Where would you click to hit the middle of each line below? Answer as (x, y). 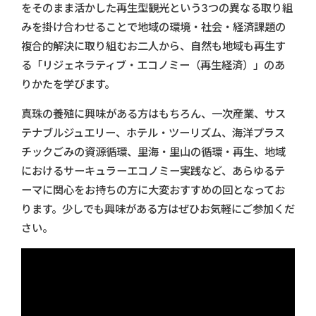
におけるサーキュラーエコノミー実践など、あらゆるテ (153, 171)
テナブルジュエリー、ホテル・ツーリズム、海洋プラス (153, 133)
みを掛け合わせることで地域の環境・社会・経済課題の (153, 27)
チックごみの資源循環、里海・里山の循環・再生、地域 (153, 152)
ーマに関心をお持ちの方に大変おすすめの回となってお (153, 190)
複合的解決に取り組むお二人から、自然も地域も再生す (153, 46)
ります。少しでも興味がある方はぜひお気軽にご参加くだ (158, 209)
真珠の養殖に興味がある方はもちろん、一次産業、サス (153, 114)
